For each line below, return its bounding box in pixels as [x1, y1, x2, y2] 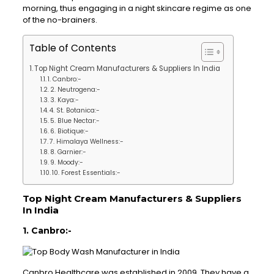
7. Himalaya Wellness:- [50, 137, 124, 146]
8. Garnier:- [50, 147, 87, 157]
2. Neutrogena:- [50, 85, 101, 94]
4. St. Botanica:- [50, 106, 100, 115]
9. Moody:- [50, 158, 84, 167]
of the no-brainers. [22, 14, 97, 26]
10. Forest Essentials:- [52, 168, 121, 177]
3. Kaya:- [50, 95, 80, 105]
